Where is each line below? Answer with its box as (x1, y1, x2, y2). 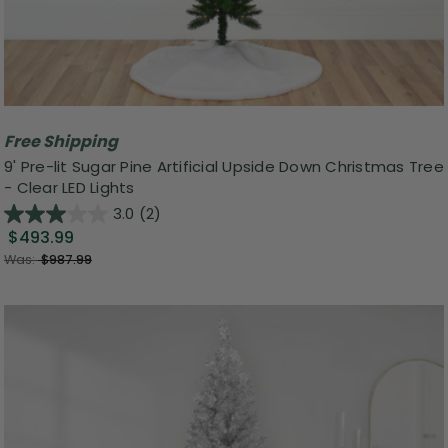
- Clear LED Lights (4, 177, 135, 199)
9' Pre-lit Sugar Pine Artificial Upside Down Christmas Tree (4, 156, 444, 178)
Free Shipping (4, 129, 118, 153)
